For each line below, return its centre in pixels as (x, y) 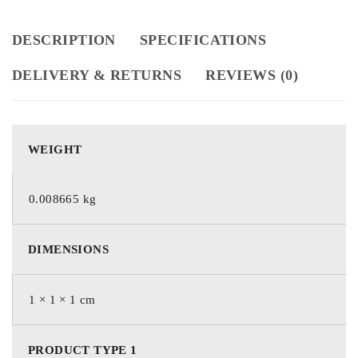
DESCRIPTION (64, 40)
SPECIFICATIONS (203, 40)
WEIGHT (55, 149)
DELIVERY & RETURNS (97, 75)
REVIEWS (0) (252, 75)
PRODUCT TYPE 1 (83, 350)
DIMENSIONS (68, 249)
